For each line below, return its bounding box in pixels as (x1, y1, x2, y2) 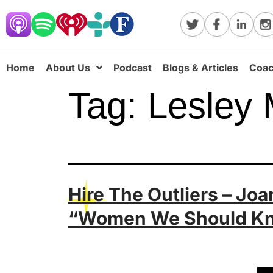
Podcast (113, 62, 152, 74)
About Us (46, 62, 90, 74)
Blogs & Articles (163, 62, 238, 74)
